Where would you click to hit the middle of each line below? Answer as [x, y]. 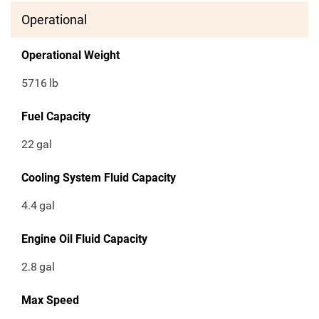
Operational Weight [70, 56]
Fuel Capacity [56, 117]
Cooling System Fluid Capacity [99, 178]
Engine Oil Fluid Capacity [84, 239]
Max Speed [50, 300]
